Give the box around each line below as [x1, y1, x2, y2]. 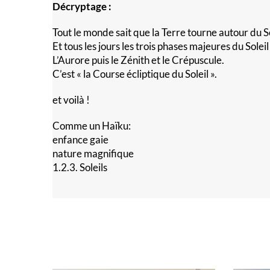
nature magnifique [52, 147, 134, 160]
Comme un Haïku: [52, 119, 131, 133]
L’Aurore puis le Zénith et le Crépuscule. [52, 54, 224, 67]
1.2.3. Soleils [52, 161, 107, 174]
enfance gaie [52, 133, 108, 146]
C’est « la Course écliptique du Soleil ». [52, 67, 217, 81]
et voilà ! [52, 93, 90, 107]
